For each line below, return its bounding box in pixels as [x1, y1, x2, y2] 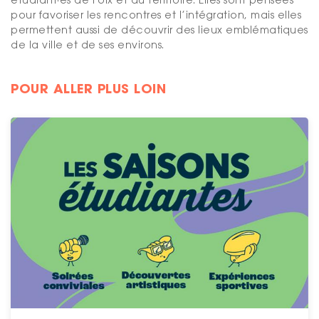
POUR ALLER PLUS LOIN [11, 80, 166, 98]
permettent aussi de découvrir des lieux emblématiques [11, 23, 308, 36]
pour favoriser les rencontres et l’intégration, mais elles [11, 9, 301, 21]
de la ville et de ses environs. [11, 38, 164, 51]
